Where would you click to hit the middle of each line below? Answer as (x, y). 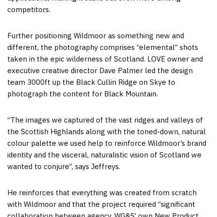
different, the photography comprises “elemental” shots (103, 47)
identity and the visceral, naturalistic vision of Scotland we (104, 155)
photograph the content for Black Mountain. (83, 93)
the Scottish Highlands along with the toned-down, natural (107, 131)
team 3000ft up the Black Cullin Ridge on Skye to (91, 82)
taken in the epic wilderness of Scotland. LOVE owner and (105, 59)
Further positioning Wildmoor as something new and (96, 35)
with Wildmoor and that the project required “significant (101, 204)
